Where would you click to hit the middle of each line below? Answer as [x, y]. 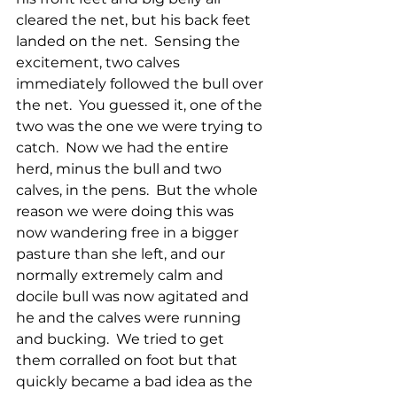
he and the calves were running [130, 318]
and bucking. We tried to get [122, 339]
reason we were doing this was [127, 212]
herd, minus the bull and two [121, 169]
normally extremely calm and [121, 276]
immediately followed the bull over [141, 84]
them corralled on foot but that [128, 361]
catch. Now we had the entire [124, 148]
